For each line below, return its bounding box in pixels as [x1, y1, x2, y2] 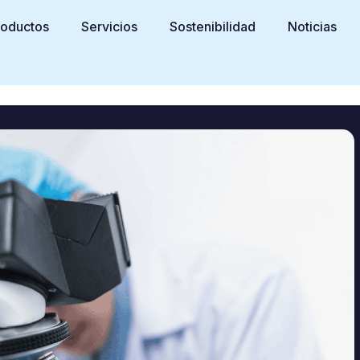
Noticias [288, 18, 337, 35]
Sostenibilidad [170, 18, 256, 35]
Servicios [81, 18, 138, 35]
